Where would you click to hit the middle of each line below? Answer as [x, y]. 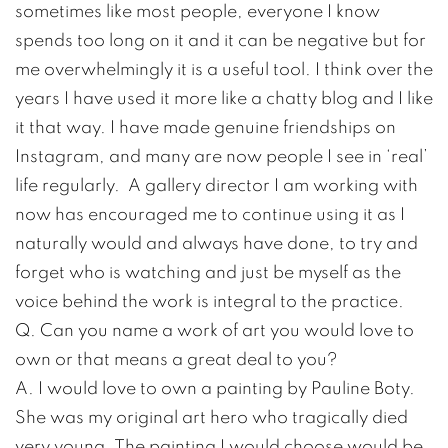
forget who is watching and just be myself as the [208, 272]
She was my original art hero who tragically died [211, 417]
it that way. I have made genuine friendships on [205, 127]
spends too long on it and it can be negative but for [220, 40]
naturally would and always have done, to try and [216, 243]
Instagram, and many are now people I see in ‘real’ [221, 156]
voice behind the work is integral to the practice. [209, 301]
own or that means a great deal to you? [176, 359]
